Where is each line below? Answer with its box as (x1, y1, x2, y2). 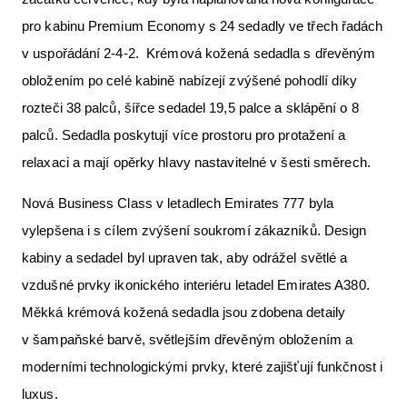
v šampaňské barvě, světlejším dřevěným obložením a (22, 331, 353, 347)
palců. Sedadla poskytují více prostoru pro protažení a (22, 126, 346, 143)
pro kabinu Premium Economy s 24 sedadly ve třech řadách (22, 17, 383, 34)
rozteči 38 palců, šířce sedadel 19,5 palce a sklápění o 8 (22, 99, 359, 115)
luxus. (22, 385, 58, 402)
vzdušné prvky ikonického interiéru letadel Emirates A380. (22, 276, 370, 293)
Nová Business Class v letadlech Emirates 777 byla (22, 194, 333, 211)
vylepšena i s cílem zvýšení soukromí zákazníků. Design (22, 222, 367, 238)
